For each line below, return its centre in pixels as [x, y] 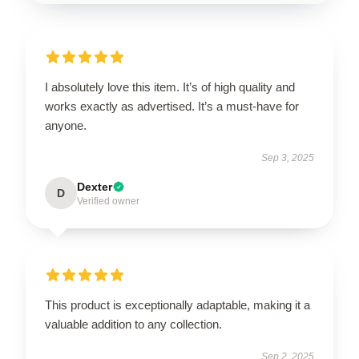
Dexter [95, 187]
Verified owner [108, 201]
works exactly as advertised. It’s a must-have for [172, 106]
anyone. [66, 125]
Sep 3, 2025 [288, 158]
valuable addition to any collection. [133, 324]
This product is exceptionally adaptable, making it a [177, 305]
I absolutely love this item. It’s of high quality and [170, 87]
